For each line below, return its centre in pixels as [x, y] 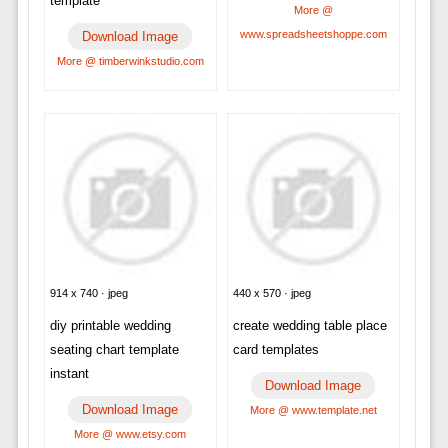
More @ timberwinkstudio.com [130, 60]
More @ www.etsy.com [130, 434]
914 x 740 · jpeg [88, 293]
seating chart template [114, 350]
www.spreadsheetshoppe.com [313, 34]
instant [69, 374]
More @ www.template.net [313, 410]
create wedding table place [309, 326]
